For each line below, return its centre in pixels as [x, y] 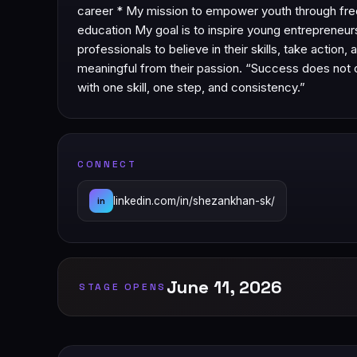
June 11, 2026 [225, 287]
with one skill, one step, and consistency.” [191, 88]
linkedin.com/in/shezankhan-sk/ [194, 201]
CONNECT [107, 165]
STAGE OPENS [123, 287]
